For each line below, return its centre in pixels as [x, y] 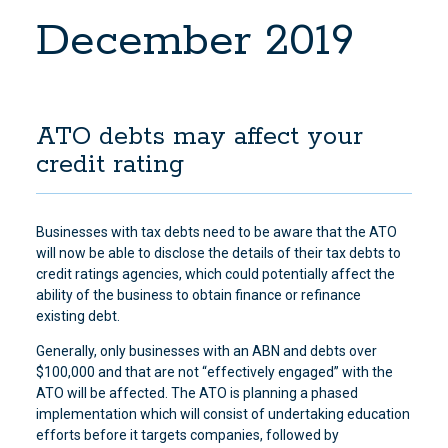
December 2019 [194, 41]
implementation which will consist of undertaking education [222, 414]
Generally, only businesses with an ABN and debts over [206, 351]
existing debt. [77, 316]
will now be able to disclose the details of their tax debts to [218, 253]
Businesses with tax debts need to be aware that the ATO [216, 232]
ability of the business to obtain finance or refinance [198, 295]
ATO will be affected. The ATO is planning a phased [196, 393]
